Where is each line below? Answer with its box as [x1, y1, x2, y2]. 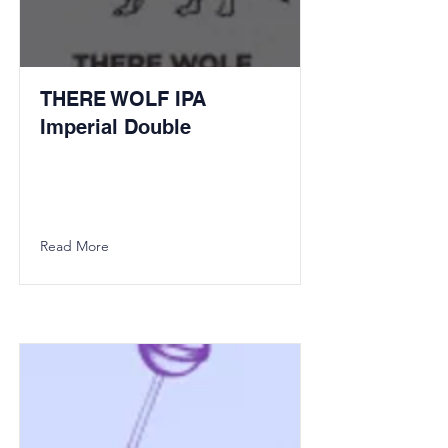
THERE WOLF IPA [40, 87, 206, 111]
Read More [40, 237, 109, 255]
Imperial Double [40, 115, 191, 139]
